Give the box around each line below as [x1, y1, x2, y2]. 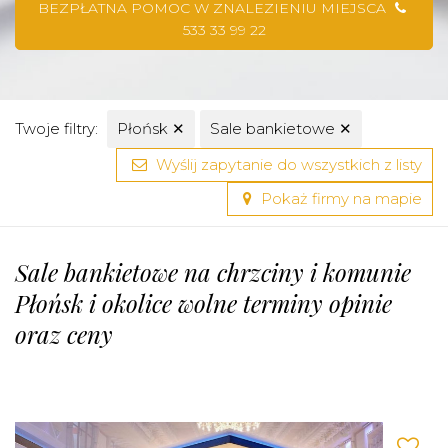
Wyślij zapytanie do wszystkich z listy [152, 155, 422, 174]
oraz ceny [15, 318, 113, 350]
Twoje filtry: [15, 119, 98, 138]
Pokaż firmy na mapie [257, 189, 422, 208]
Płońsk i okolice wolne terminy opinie [15, 287, 392, 319]
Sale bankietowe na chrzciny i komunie [15, 256, 411, 288]
